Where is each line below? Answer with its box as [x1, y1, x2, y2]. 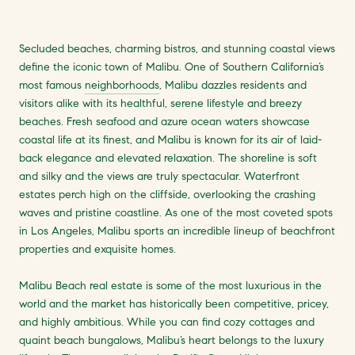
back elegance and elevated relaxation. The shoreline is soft [19, 151, 317, 165]
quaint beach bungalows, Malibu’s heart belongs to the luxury [19, 334, 324, 347]
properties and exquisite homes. [19, 242, 179, 256]
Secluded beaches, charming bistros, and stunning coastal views [19, 42, 335, 55]
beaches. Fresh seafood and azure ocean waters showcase [19, 115, 310, 128]
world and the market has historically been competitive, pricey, [19, 297, 329, 311]
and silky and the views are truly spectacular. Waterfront [19, 170, 300, 183]
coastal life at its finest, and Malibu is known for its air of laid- [19, 133, 322, 147]
